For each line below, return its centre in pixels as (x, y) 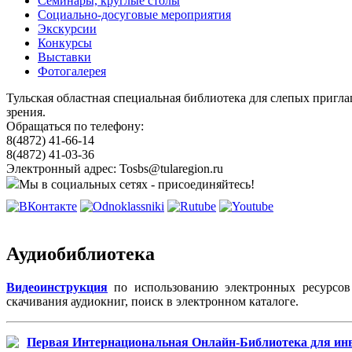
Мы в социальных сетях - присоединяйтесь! (137, 184)
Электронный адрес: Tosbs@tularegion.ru (115, 169)
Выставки (64, 57)
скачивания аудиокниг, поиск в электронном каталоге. (152, 301)
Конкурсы (65, 43)
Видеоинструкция (57, 287)
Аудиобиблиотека (81, 253)
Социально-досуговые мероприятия (134, 15)
